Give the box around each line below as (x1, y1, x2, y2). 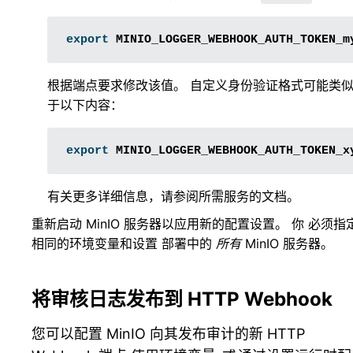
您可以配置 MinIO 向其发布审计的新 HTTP (32, 325, 305, 343)
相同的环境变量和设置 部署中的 (32, 236, 216, 252)
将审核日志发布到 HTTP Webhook (32, 288, 333, 311)
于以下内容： (47, 97, 123, 113)
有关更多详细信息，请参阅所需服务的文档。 (47, 188, 299, 205)
